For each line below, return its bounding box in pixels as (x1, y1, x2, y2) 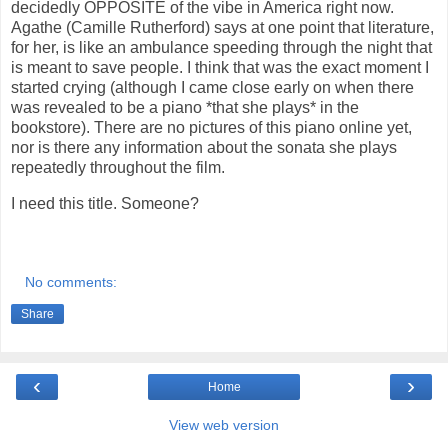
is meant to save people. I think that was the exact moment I (11, 58, 429, 76)
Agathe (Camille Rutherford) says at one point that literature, (11, 18, 434, 36)
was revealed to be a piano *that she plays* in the (11, 98, 359, 116)
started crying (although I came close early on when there (11, 78, 414, 96)
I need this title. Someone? (11, 194, 199, 212)
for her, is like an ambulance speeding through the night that (11, 38, 432, 56)
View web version (169, 417, 279, 434)
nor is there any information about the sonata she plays (11, 138, 397, 156)
